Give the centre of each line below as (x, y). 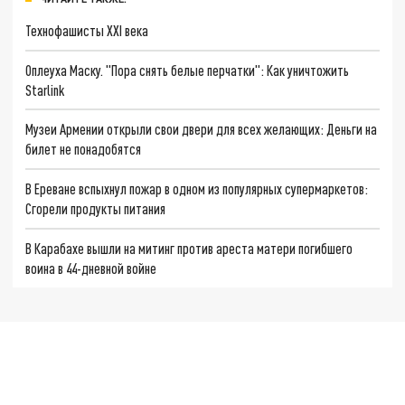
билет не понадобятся (84, 149)
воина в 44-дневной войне (91, 268)
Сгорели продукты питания (96, 208)
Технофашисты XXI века (87, 30)
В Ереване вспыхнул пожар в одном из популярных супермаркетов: (197, 188)
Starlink (45, 89)
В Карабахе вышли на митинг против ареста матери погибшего (189, 248)
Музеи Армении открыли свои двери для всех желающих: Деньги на (202, 129)
